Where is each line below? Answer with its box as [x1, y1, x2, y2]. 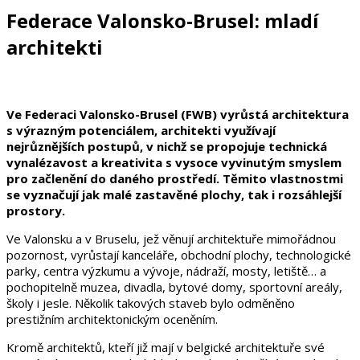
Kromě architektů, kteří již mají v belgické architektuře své [6, 338, 325, 355]
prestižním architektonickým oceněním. [6, 310, 218, 327]
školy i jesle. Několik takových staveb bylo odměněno [6, 294, 295, 311]
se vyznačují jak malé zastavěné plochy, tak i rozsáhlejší [6, 186, 342, 202]
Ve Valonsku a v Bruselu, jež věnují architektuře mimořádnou [6, 230, 336, 247]
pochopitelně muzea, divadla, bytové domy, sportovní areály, [6, 278, 342, 295]
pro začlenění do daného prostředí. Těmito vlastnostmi [6, 170, 343, 186]
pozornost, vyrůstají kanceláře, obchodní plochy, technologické [6, 246, 351, 263]
